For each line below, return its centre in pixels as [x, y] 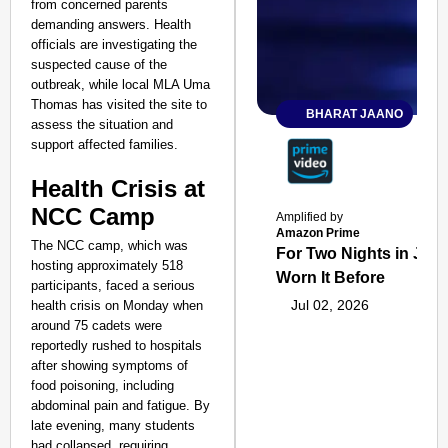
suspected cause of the [99, 64]
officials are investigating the [114, 44]
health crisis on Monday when [117, 305]
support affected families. [104, 144]
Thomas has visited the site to [119, 104]
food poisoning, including [102, 385]
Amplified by [310, 217]
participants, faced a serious [113, 285]
